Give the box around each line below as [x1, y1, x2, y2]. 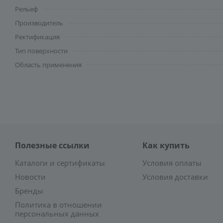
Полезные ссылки [15, 140, 90, 151]
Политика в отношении [15, 200, 102, 210]
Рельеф [15, 4, 38, 13]
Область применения [15, 60, 82, 69]
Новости [15, 172, 46, 182]
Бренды [15, 186, 43, 196]
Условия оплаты [142, 158, 202, 168]
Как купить [142, 140, 190, 151]
